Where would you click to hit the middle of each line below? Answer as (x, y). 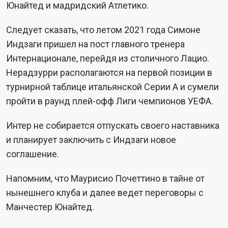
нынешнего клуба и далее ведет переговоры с (105, 193)
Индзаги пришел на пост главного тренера (95, 44)
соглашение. (33, 154)
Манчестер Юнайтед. (50, 207)
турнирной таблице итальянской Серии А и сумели (112, 87)
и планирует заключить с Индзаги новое (91, 140)
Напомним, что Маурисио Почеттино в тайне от (105, 178)
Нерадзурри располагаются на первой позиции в (109, 73)
